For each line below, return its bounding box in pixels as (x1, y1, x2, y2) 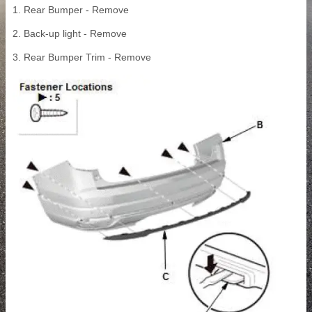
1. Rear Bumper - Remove (13, 4, 129, 16)
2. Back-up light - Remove (13, 28, 127, 40)
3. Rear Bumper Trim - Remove (13, 52, 151, 63)
